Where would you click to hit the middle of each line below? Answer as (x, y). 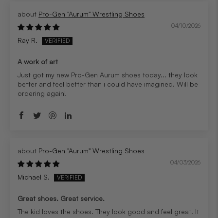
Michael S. (34, 177)
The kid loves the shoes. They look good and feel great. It (108, 212)
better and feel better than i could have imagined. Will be (108, 84)
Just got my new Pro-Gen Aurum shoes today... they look (108, 75)
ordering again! (42, 93)
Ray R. (27, 40)
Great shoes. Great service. (61, 199)
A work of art (38, 62)
